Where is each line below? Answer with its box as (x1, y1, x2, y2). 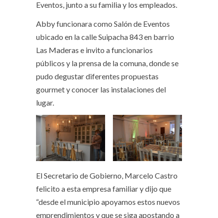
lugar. (36, 98, 54, 108)
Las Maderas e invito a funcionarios (36, 45, 153, 55)
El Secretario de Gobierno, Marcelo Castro (36, 170, 178, 180)
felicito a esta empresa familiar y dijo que (36, 183, 171, 193)
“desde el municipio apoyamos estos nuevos (36, 197, 180, 206)
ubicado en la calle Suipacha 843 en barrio (36, 32, 174, 42)
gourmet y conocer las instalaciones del (36, 85, 166, 94)
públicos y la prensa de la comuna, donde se (36, 58, 179, 68)
